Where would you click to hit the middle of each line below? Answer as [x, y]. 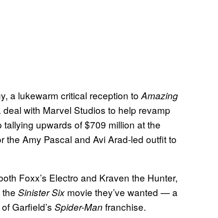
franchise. [126, 207]
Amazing [160, 96]
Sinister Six [43, 192]
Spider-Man [80, 207]
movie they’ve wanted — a [122, 192]
